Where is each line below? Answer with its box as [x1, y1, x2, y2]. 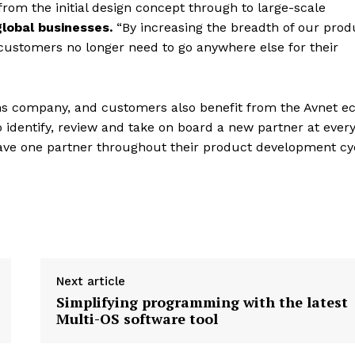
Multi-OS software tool [55, 308, 218, 328]
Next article [55, 273, 125, 288]
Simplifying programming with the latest [55, 292, 348, 311]
